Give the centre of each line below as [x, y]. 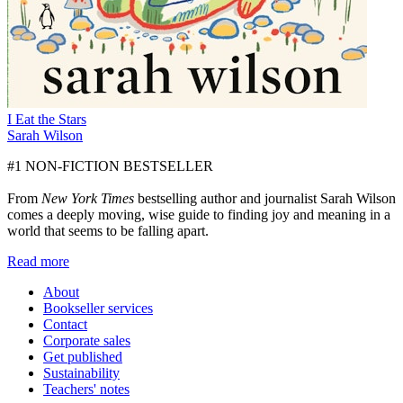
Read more [38, 262]
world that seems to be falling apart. [108, 231]
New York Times [88, 199]
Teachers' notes [86, 390]
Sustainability [81, 373]
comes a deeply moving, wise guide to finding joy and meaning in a [199, 215]
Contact [65, 325]
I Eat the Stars [47, 120]
